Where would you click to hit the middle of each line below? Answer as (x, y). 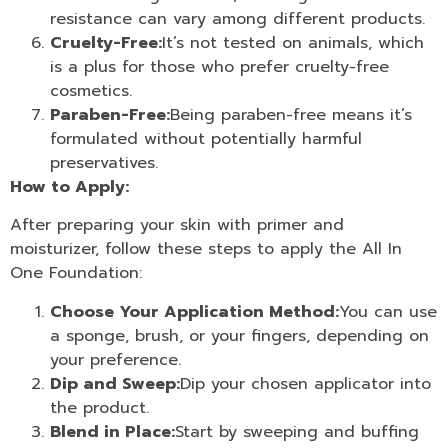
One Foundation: (76, 273)
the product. (99, 407)
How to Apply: (69, 187)
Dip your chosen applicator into (305, 383)
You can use (388, 311)
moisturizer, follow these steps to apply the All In (206, 249)
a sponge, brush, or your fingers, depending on (239, 335)
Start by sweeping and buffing (297, 431)
